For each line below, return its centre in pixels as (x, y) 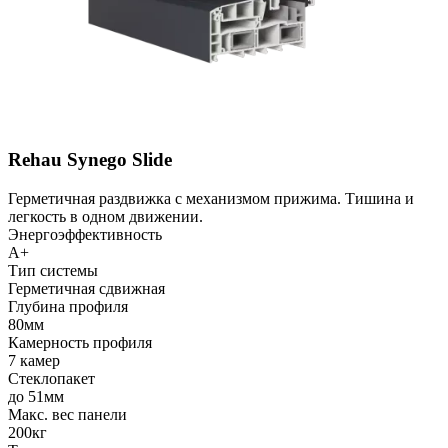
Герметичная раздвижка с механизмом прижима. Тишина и (211, 198)
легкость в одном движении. (105, 216)
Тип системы (53, 270)
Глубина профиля (68, 306)
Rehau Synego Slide (90, 159)
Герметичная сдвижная (86, 288)
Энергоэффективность (85, 234)
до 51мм (36, 396)
